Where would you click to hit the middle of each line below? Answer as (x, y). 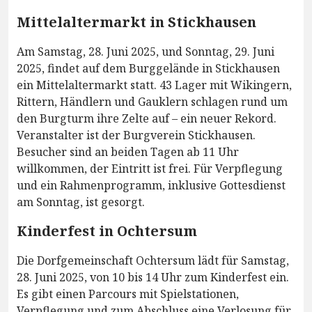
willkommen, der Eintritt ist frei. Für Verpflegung (150, 169)
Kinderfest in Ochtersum (107, 231)
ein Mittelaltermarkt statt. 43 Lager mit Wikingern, (154, 85)
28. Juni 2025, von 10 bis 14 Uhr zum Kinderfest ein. (153, 278)
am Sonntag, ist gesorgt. (81, 202)
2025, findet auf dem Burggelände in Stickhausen (148, 69)
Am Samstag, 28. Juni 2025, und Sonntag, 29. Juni (146, 52)
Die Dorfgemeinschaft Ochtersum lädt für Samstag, (153, 261)
